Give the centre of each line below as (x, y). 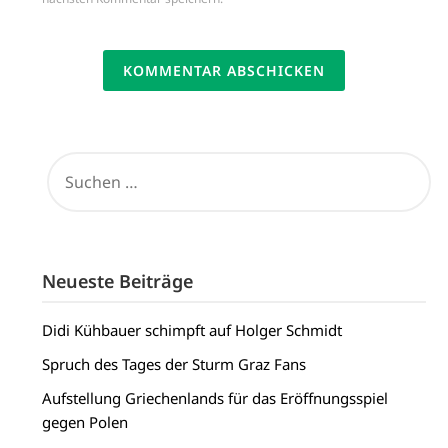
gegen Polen (85, 422)
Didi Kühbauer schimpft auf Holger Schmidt (192, 330)
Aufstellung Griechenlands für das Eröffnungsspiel (215, 398)
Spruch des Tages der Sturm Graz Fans (174, 364)
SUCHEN (70, 158)
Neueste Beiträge (118, 281)
